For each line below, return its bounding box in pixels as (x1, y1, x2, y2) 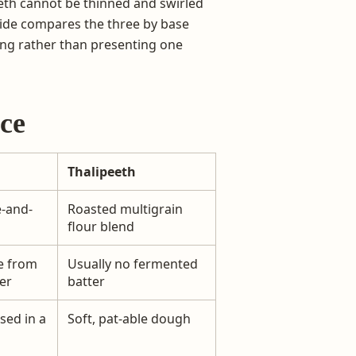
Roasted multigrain (68, 199, 183, 218)
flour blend (68, 217, 134, 235)
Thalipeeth (68, 162, 136, 180)
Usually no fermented (68, 254, 198, 273)
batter (68, 272, 105, 290)
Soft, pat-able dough (68, 309, 191, 327)
